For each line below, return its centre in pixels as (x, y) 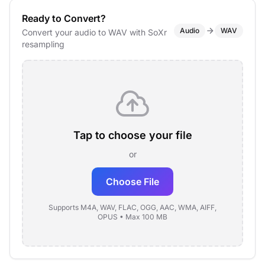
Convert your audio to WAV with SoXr (94, 32)
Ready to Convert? (64, 18)
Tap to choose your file (132, 135)
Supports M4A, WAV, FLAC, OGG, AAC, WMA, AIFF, (132, 207)
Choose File (132, 182)
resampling (43, 44)
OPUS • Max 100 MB (132, 217)
